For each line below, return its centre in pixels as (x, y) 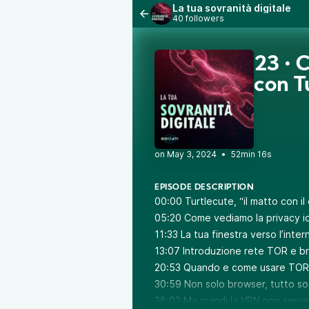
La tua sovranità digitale (232, 8)
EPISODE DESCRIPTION (205, 188)
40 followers (198, 18)
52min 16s (251, 154)
